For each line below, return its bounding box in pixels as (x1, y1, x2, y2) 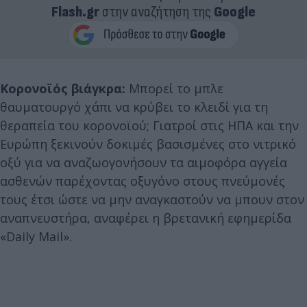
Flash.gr (51, 3, 99, 21)
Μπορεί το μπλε (125, 80, 223, 97)
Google (214, 3, 256, 21)
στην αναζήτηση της (99, 3, 214, 21)
